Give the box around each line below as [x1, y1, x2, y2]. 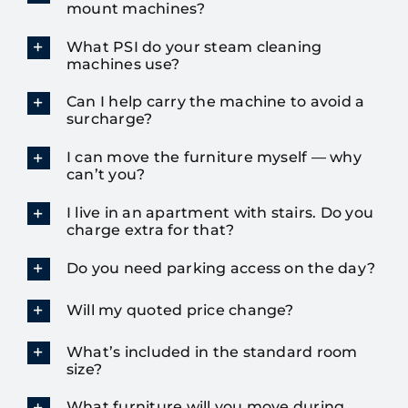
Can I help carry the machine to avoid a [66, 93, 365, 111]
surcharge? [66, 110, 153, 128]
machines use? [66, 55, 180, 73]
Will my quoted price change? [66, 301, 294, 319]
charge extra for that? [66, 220, 235, 239]
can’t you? [66, 166, 146, 184]
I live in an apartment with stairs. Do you [66, 203, 374, 221]
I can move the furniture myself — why [66, 148, 362, 167]
